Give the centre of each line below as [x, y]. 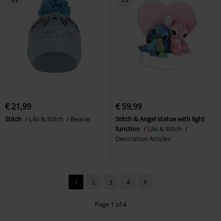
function [129, 129]
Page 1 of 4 [110, 204]
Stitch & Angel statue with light [160, 119]
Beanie [80, 119]
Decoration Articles [143, 138]
